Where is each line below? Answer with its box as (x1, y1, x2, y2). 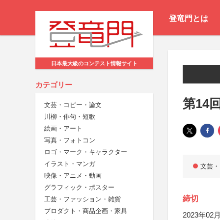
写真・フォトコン (44, 137, 95, 144)
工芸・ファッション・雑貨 (44, 195, 121, 203)
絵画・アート (44, 125, 82, 133)
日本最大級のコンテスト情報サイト (51, 60, 137, 67)
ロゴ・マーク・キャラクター (44, 148, 127, 156)
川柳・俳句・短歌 (44, 113, 95, 121)
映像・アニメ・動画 (44, 172, 102, 180)
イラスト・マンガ (44, 160, 95, 168)
